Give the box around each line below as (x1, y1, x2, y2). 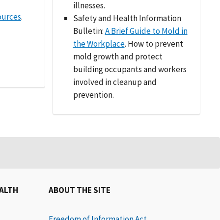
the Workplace (73, 38, 125, 49)
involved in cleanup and (73, 77, 157, 87)
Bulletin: (73, 26, 105, 36)
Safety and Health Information (73, 13, 181, 24)
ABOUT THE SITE (48, 185, 110, 195)
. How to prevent (124, 38, 183, 49)
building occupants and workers (73, 64, 187, 75)
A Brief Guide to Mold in (105, 26, 188, 36)
